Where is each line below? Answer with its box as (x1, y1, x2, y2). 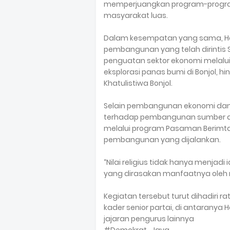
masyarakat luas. (104, 10, 168, 21)
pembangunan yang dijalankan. (104, 135, 221, 145)
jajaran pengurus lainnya (104, 214, 194, 224)
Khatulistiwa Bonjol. (104, 78, 172, 88)
